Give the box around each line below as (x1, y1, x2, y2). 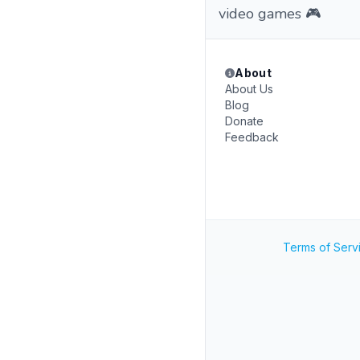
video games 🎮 (219, 4, 321, 23)
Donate (225, 114, 264, 128)
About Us (225, 82, 273, 96)
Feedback (225, 130, 279, 144)
